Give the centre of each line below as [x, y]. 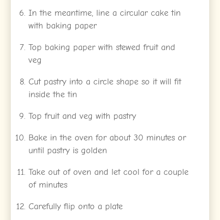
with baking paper [63, 26]
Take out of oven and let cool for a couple [109, 172]
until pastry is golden [68, 150]
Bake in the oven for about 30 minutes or [108, 137]
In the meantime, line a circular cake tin [105, 13]
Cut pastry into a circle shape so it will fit [105, 82]
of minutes [48, 185]
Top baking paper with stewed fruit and [102, 47]
